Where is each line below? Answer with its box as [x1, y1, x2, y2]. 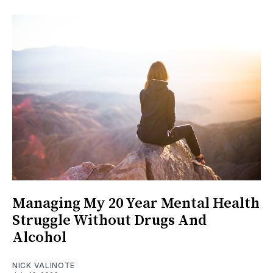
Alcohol [12, 229, 66, 247]
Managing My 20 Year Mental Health [12, 194, 260, 213]
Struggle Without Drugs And [12, 211, 207, 230]
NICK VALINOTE [12, 261, 76, 271]
